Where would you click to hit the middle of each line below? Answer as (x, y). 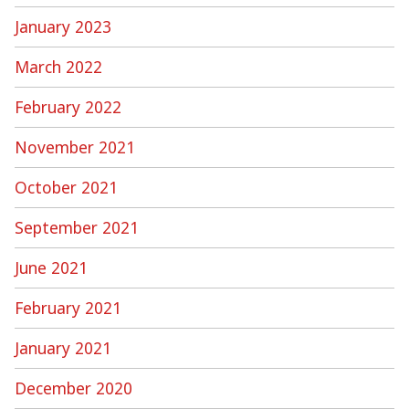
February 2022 (68, 106)
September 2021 (77, 227)
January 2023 (63, 26)
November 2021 (75, 147)
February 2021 (68, 307)
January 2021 (63, 347)
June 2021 (51, 267)
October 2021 (66, 187)
